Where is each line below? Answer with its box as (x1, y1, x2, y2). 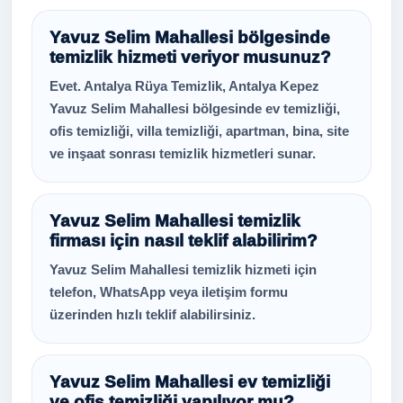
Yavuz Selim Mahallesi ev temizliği (49, 372, 330, 391)
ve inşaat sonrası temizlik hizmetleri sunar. (49, 146, 316, 161)
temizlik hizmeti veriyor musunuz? (49, 48, 331, 67)
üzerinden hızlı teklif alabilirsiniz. (49, 307, 255, 322)
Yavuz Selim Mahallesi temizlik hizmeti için (49, 262, 317, 277)
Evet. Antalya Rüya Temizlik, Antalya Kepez (49, 78, 319, 94)
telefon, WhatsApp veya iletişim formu (49, 284, 288, 300)
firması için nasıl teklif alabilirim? (49, 231, 318, 250)
